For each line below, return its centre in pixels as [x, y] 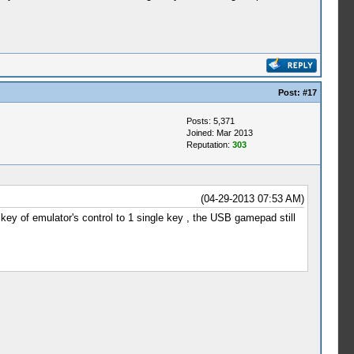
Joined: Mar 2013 [219, 133]
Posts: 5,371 [210, 121]
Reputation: [209, 145]
